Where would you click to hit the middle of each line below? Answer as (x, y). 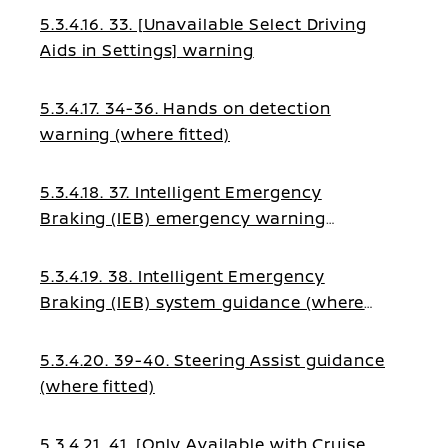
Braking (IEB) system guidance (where (202, 302)
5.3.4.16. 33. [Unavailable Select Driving (203, 24)
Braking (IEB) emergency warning (183, 218)
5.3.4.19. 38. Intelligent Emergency (182, 276)
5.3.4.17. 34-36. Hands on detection (185, 108)
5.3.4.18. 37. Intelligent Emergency (181, 192)
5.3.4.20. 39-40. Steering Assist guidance (212, 360)
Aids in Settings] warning (147, 50)
